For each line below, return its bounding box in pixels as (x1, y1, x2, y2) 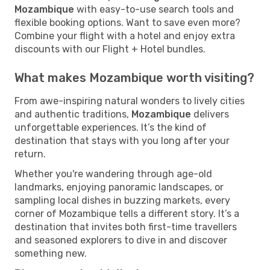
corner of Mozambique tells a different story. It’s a (14, 207, 239, 219)
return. (14, 148, 46, 160)
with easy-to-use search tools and (74, 3, 234, 15)
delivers (191, 108, 229, 120)
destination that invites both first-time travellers (14, 221, 237, 233)
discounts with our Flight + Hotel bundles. (14, 43, 206, 55)
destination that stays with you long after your (14, 134, 230, 146)
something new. (14, 247, 87, 259)
